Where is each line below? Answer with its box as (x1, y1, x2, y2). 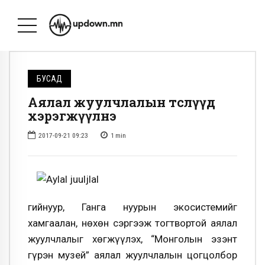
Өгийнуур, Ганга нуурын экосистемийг (28, 201, 237, 213)
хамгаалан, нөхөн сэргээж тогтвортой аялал (28, 216, 237, 229)
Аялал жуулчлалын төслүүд (28, 93, 215, 111)
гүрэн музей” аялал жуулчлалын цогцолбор (28, 248, 237, 261)
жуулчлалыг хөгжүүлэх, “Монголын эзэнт (28, 232, 237, 245)
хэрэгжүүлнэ (28, 107, 117, 125)
